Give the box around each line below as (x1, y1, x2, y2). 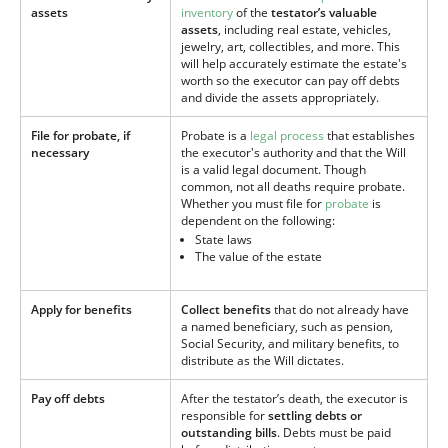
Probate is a (181, 127, 250, 145)
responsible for (181, 407, 268, 425)
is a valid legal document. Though (181, 161, 366, 179)
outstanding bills (181, 424, 277, 442)
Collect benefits (181, 301, 271, 319)
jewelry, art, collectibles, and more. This (181, 38, 400, 56)
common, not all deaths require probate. (181, 178, 405, 196)
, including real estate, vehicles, (218, 21, 391, 39)
